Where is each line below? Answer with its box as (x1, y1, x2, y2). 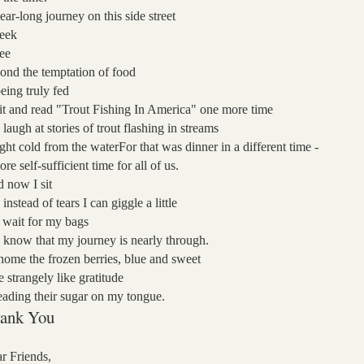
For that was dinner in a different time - (119, 139, 319, 154)
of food (98, 64, 136, 79)
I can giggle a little (83, 195, 178, 210)
